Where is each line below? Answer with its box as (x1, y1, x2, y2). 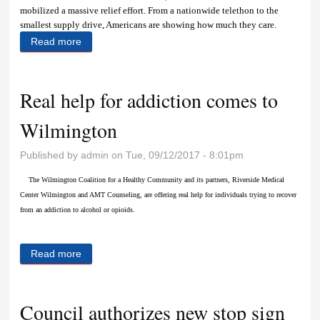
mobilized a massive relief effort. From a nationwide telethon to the (20, 4, 279, 16)
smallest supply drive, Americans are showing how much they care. (20, 19, 277, 30)
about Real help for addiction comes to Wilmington (81, 247, 309, 259)
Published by (20, 149, 81, 161)
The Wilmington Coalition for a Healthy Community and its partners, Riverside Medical (20, 175, 285, 184)
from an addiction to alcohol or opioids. (20, 205, 136, 214)
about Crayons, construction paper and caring (81, 35, 289, 47)
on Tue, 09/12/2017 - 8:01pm (109, 149, 244, 161)
